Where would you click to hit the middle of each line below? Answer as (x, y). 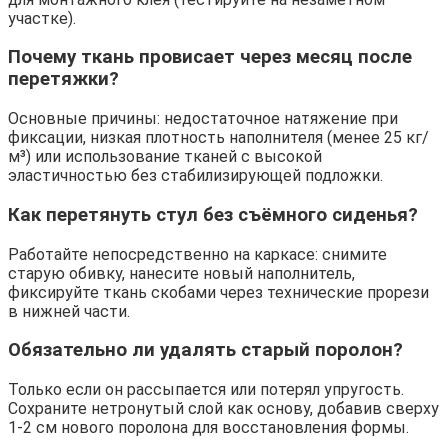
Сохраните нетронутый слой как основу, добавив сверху (223, 408)
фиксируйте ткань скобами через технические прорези (218, 292)
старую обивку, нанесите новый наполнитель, (181, 273)
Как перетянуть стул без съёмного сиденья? (213, 214)
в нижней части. (69, 311)
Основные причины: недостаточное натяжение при (203, 119)
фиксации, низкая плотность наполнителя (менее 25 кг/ (218, 138)
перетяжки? (63, 79)
